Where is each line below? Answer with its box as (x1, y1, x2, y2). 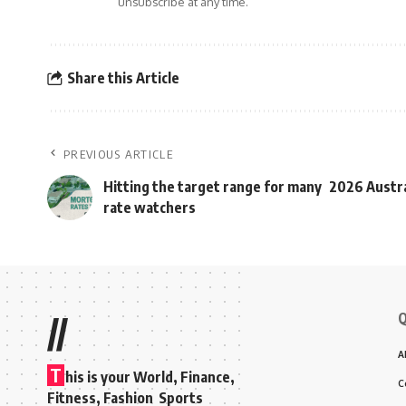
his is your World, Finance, (65, 368, 235, 387)
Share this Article (66, 68, 179, 87)
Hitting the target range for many (103, 178, 322, 197)
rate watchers (103, 198, 196, 217)
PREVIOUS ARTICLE (63, 147, 173, 162)
